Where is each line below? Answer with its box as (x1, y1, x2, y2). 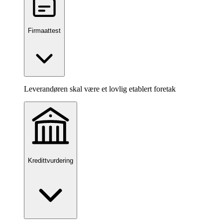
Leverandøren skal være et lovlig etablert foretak (24, 85, 176, 94)
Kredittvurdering (28, 156, 73, 164)
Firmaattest (28, 27, 61, 35)
